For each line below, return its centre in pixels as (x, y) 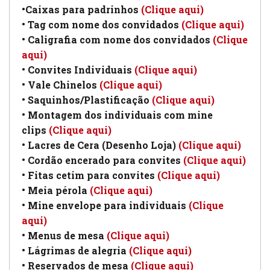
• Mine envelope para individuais (105, 205)
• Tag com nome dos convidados (102, 24)
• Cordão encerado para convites (101, 160)
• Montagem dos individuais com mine (117, 115)
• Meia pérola (56, 190)
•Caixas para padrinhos (80, 9)
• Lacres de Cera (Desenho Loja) (100, 145)
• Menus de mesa (64, 235)
